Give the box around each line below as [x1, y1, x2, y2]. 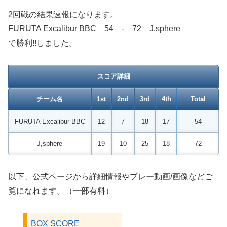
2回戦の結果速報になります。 [8, 10, 118, 19]
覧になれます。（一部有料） [8, 186, 113, 195]
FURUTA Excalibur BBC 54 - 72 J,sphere [8, 24, 180, 33]
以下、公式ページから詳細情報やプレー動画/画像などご [8, 172, 213, 181]
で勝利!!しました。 [8, 39, 77, 48]
